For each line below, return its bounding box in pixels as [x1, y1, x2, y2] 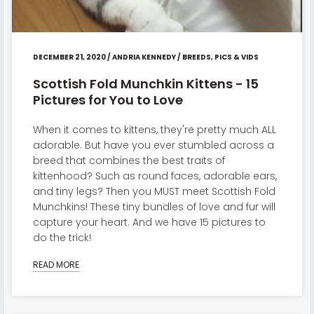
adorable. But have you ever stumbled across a [32, 137, 274, 152]
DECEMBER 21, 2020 [32, 51, 106, 62]
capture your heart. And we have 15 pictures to [32, 214, 266, 229]
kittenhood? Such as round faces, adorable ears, [32, 168, 277, 183]
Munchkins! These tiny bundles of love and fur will [32, 199, 275, 214]
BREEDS [182, 51, 211, 62]
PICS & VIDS [214, 51, 259, 62]
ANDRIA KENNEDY [111, 51, 176, 62]
